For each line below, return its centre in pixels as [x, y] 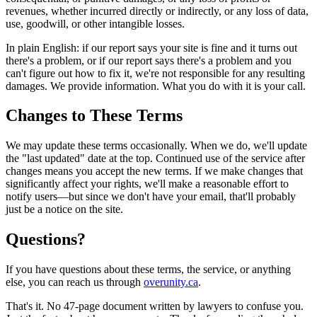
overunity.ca [171, 282]
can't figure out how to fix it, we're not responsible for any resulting [155, 73]
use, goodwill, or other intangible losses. [95, 23]
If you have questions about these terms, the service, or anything [148, 270]
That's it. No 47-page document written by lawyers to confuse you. [155, 306]
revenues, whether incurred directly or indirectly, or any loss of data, [157, 11]
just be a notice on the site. [64, 209]
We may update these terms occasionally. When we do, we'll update [156, 146]
